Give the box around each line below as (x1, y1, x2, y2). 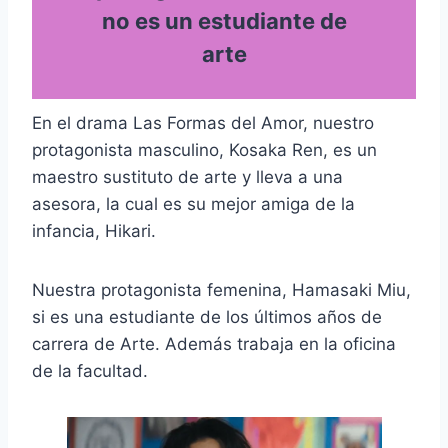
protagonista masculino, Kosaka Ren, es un (32, 139, 377, 160)
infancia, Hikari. (32, 220, 156, 241)
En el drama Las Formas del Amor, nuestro (32, 112, 374, 133)
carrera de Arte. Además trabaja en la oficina (32, 333, 396, 354)
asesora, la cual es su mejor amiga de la (32, 193, 355, 214)
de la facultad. (32, 360, 148, 381)
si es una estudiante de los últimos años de (32, 306, 382, 327)
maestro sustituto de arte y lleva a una (32, 166, 343, 187)
